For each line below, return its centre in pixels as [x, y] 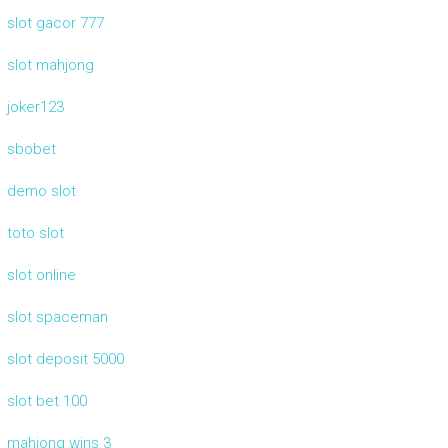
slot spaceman [57, 317]
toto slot [35, 233]
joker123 [35, 107]
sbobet [31, 149]
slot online [41, 275]
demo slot [41, 191]
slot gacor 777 [55, 23]
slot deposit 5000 [65, 359]
